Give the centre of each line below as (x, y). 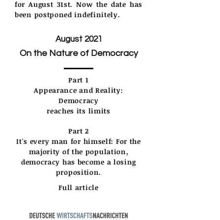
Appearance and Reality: (79, 90)
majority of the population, (79, 151)
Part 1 (79, 80)
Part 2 (79, 131)
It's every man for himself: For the (79, 141)
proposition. (79, 172)
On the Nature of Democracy (79, 53)
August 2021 (79, 39)
